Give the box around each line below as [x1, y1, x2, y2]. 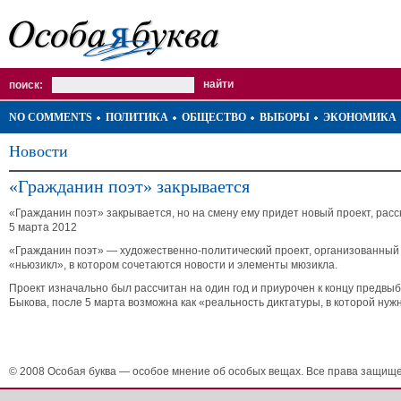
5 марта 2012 [9, 221, 77, 234]
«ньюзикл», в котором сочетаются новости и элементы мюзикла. [9, 259, 337, 271]
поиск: [9, 79, 43, 91]
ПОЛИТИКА [106, 111, 168, 124]
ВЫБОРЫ [260, 111, 310, 124]
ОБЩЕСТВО [182, 111, 246, 124]
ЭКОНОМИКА [323, 111, 397, 124]
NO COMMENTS [9, 111, 92, 124]
